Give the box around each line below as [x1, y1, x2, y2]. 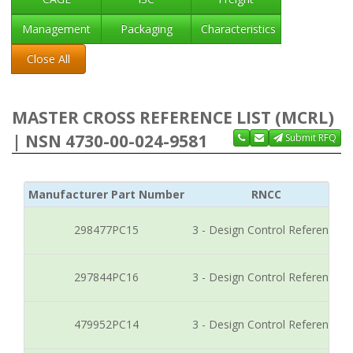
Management [22, 21, 91, 36]
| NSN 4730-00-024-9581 [12, 130, 207, 152]
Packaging [120, 21, 173, 36]
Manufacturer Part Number [28, 187, 184, 202]
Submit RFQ [283, 131, 336, 144]
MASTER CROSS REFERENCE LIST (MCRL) [12, 106, 334, 128]
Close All [27, 51, 70, 66]
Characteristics [201, 21, 276, 36]
